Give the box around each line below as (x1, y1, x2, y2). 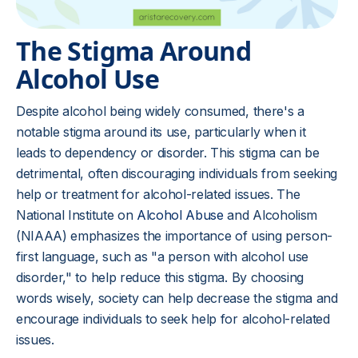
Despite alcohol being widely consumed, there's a (16, 103, 304, 119)
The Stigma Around (16, 34, 252, 68)
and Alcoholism (223, 207, 318, 223)
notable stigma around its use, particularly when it (16, 124, 306, 140)
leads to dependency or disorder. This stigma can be (16, 145, 320, 161)
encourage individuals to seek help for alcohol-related (16, 311, 330, 327)
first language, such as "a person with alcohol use (16, 249, 308, 265)
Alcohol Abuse (136, 207, 224, 223)
